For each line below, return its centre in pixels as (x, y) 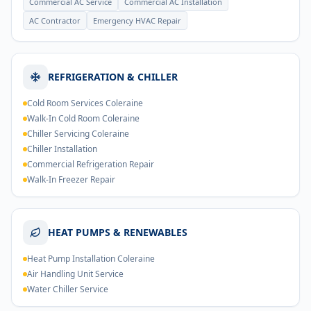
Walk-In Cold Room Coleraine (83, 118)
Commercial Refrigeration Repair (91, 164)
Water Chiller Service (68, 289)
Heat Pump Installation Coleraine (91, 259)
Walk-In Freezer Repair (71, 179)
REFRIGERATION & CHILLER (113, 77)
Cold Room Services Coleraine (85, 103)
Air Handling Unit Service (75, 274)
